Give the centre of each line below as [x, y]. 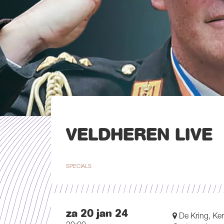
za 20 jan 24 [97, 213]
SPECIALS [79, 167]
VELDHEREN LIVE [139, 135]
